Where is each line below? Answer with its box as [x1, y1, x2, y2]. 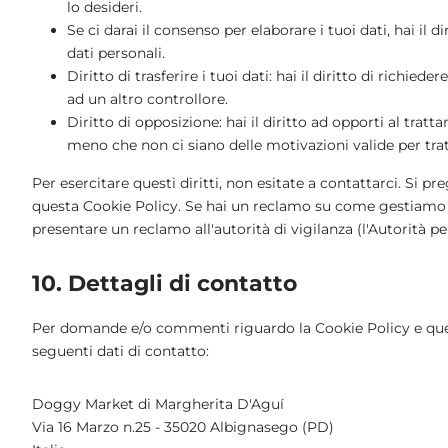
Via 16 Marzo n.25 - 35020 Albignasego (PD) [32, 417, 334, 436]
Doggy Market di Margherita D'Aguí [32, 394, 284, 413]
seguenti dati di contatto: [32, 341, 209, 360]
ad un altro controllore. [67, 89, 228, 108]
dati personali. [67, 43, 165, 62]
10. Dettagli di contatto [32, 269, 297, 297]
